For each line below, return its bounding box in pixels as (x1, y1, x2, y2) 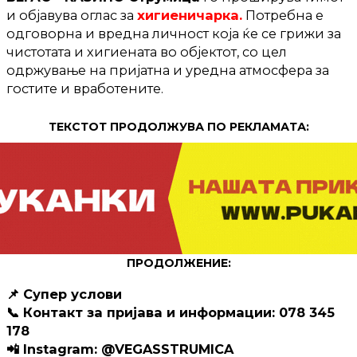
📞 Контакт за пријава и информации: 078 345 (6, 304, 335, 320)
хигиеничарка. (137, 7, 242, 24)
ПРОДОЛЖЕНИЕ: (126, 255, 231, 270)
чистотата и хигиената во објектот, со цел (6, 44, 287, 61)
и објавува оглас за (6, 7, 137, 24)
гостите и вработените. (6, 80, 163, 97)
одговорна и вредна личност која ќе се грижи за (6, 25, 341, 42)
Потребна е (245, 7, 324, 24)
